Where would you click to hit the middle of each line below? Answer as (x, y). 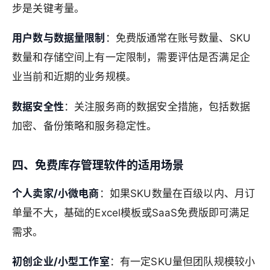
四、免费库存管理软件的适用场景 (98, 166)
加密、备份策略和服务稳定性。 (85, 126)
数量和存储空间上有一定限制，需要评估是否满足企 (131, 58)
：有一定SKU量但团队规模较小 (182, 262)
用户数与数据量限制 (59, 38)
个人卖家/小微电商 (56, 193)
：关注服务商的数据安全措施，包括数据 (157, 107)
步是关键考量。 (49, 8)
